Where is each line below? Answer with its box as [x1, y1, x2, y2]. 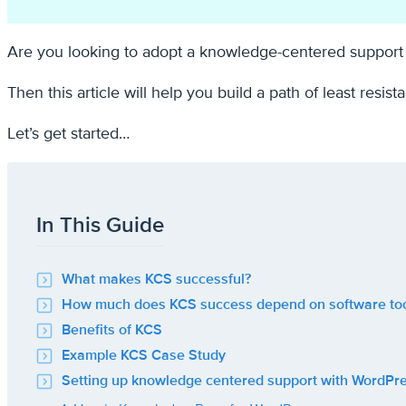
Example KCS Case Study [62, 345, 226, 364]
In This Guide [36, 211, 164, 238]
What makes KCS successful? [62, 269, 251, 288]
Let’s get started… [7, 122, 130, 143]
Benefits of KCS [62, 320, 162, 339]
